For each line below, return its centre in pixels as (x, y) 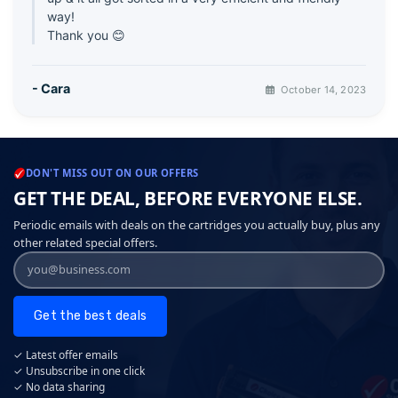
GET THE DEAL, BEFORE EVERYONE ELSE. (188, 198)
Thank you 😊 (87, 36)
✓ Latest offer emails (66, 354)
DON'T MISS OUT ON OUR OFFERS (112, 172)
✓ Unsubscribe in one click (79, 370)
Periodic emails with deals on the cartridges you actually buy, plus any (197, 224)
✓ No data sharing (59, 386)
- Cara (51, 88)
